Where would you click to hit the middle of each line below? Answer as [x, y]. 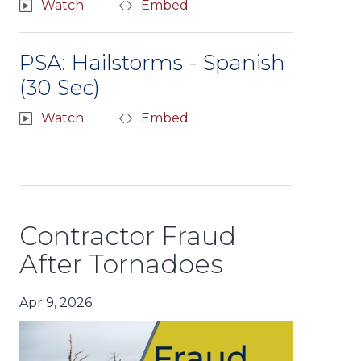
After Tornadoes [121, 263]
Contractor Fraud [128, 235]
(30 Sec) [60, 87]
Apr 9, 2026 [56, 302]
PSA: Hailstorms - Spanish [152, 62]
